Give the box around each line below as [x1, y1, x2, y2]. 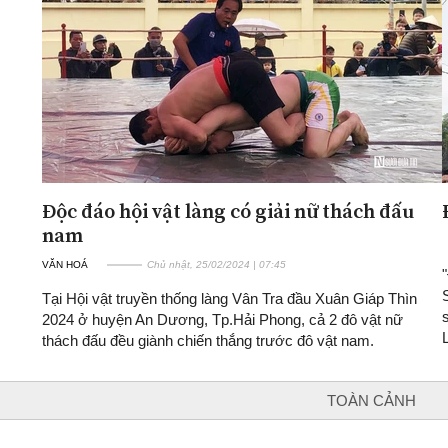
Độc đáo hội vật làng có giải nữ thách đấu [42, 196, 414, 225]
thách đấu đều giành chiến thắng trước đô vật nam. [42, 331, 374, 349]
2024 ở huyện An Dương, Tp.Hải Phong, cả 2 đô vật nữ [42, 310, 403, 328]
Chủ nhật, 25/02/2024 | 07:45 [147, 258, 286, 270]
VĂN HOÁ [42, 258, 88, 270]
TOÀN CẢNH [327, 391, 416, 409]
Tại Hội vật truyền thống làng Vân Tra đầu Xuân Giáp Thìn [42, 289, 417, 307]
